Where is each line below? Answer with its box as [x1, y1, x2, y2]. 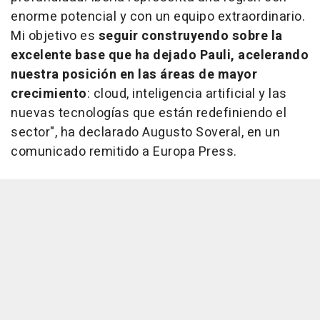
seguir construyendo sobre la [98, 26, 283, 46]
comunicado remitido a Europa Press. [11, 142, 237, 162]
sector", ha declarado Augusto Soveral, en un [11, 123, 280, 143]
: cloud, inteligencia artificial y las [86, 84, 287, 104]
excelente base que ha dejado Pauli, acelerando [11, 46, 309, 66]
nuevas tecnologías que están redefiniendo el [11, 104, 286, 124]
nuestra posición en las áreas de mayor [11, 65, 257, 85]
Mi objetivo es [11, 26, 99, 46]
